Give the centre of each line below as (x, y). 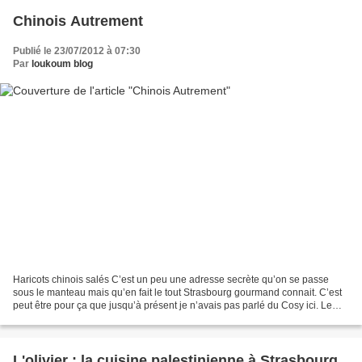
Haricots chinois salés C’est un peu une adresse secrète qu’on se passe (171, 280)
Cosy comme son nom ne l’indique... (93, 319)
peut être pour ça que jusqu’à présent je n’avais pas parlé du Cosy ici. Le (173, 306)
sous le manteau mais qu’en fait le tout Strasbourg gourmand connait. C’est (177, 293)
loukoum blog (62, 63)
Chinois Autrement (78, 21)
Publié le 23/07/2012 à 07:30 (77, 51)
